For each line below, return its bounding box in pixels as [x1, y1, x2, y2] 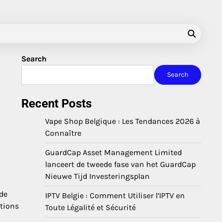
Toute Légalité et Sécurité [45, 203, 136, 212]
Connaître [45, 128, 81, 138]
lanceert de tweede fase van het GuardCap [45, 160, 196, 169]
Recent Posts [21, 97, 92, 111]
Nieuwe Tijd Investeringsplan [45, 171, 150, 181]
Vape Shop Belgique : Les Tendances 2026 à [45, 116, 200, 126]
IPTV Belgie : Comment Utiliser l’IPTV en [45, 191, 185, 200]
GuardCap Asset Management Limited [45, 148, 182, 157]
